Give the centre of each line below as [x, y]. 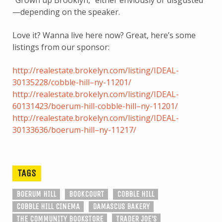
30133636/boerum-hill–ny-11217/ [74, 130]
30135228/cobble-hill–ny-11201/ [72, 82]
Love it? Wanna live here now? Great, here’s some [104, 35]
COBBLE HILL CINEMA [48, 206]
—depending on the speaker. [66, 12]
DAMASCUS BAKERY [121, 206]
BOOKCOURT [86, 194]
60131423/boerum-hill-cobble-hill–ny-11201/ [95, 106]
